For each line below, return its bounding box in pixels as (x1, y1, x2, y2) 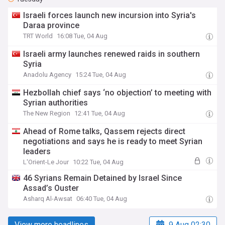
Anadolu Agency (23, 71, 72, 78)
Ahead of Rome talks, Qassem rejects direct (23, 127, 186, 136)
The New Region (23, 109, 71, 117)
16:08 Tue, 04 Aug (57, 32, 108, 40)
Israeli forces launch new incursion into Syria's (23, 11, 196, 20)
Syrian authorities (23, 98, 88, 107)
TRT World (23, 32, 53, 40)
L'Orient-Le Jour (23, 158, 69, 166)
